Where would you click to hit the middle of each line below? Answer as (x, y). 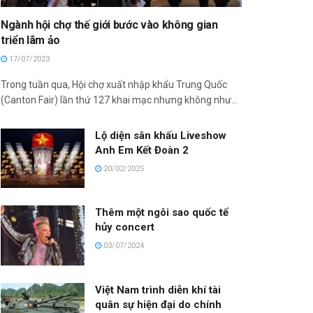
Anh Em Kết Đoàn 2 (142, 150)
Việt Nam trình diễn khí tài (158, 290)
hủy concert (125, 227)
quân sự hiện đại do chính (158, 305)
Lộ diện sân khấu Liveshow (161, 135)
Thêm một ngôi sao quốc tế (162, 213)
